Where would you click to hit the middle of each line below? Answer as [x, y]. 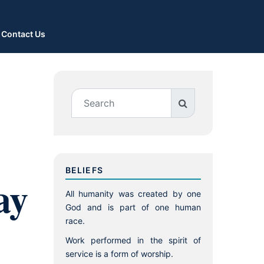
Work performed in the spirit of [133, 240]
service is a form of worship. [119, 254]
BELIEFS [84, 170]
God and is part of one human [133, 207]
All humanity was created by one [133, 194]
